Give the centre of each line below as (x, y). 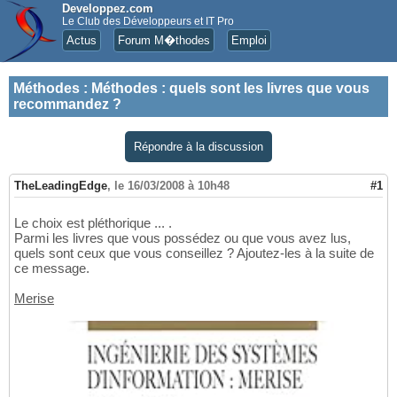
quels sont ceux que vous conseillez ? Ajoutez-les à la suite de (194, 253)
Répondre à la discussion (198, 147)
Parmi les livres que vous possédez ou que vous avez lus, (183, 238)
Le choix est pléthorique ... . (93, 223)
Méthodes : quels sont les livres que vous (230, 88)
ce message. (52, 269)
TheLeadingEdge (61, 186)
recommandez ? (67, 104)
